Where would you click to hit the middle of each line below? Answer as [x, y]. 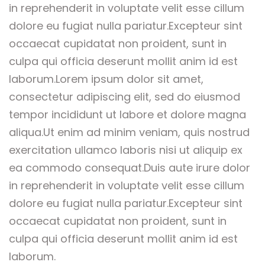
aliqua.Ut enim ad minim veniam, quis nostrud [129, 132]
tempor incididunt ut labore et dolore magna [127, 115]
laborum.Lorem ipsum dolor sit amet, [106, 79]
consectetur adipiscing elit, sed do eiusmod [125, 97]
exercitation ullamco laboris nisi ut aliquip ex [126, 150]
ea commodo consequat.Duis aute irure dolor [130, 168]
